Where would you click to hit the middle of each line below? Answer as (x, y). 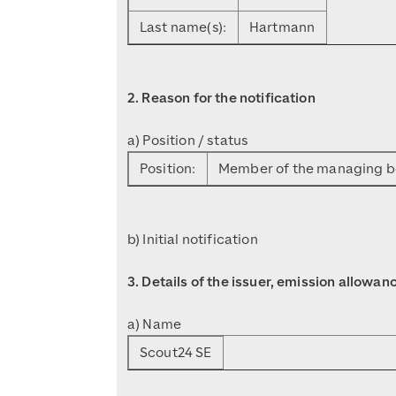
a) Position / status (188, 140)
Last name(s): (183, 27)
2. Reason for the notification (221, 98)
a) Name (155, 324)
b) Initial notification (193, 239)
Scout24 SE (176, 352)
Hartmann (282, 27)
